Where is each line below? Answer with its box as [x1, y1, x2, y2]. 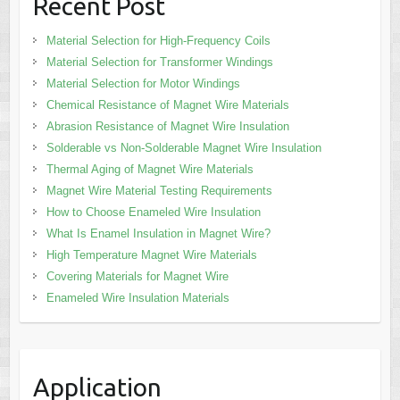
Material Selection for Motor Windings [46, 76, 240, 90]
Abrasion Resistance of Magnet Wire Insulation [46, 119, 289, 133]
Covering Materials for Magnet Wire [46, 269, 229, 283]
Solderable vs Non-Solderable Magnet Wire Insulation [46, 140, 321, 154]
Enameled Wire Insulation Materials [46, 290, 229, 304]
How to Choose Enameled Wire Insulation [46, 204, 261, 219]
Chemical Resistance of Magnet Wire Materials [46, 97, 289, 112]
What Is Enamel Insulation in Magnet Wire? [46, 226, 271, 240]
